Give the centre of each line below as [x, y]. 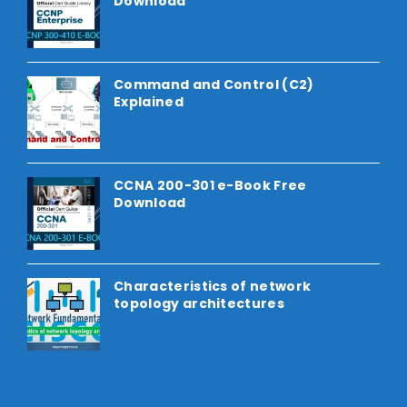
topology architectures [199, 304]
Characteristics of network [213, 287]
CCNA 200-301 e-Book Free [210, 186]
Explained [149, 102]
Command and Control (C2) [214, 85]
